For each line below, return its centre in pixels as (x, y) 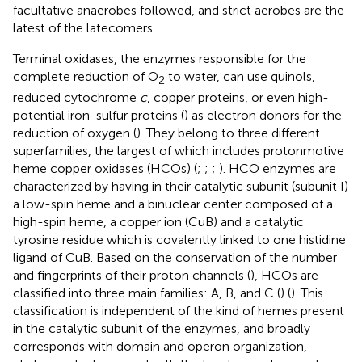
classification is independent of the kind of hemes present (179, 310)
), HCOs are (284, 275)
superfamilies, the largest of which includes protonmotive (179, 150)
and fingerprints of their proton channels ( (132, 275)
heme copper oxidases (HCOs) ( (105, 168)
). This (307, 293)
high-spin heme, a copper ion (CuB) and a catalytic (158, 221)
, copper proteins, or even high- (238, 97)
